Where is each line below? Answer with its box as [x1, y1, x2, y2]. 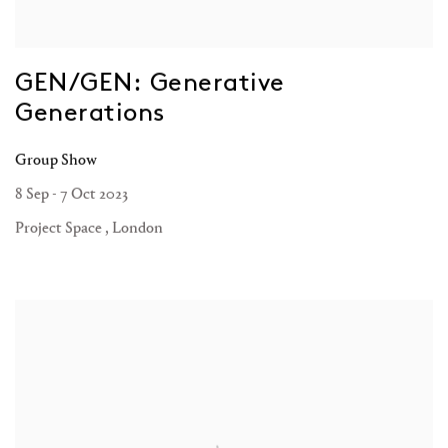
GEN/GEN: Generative [15, 66, 285, 98]
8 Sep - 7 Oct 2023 [15, 183, 128, 203]
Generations [15, 96, 165, 128]
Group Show [15, 149, 97, 169]
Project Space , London [15, 217, 163, 237]
